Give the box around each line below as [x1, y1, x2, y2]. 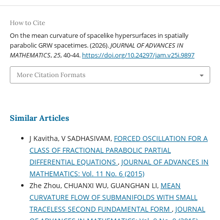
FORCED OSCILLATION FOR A [113, 133, 208, 143]
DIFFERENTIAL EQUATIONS [29, 157, 118, 166]
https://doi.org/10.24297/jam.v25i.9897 [82, 51, 194, 60]
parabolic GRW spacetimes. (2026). [9, 41, 110, 50]
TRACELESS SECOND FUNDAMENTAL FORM [29, 204, 172, 214]
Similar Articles [9, 112, 69, 123]
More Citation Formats [16, 70, 85, 79]
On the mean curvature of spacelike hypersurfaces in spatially [9, 31, 189, 40]
